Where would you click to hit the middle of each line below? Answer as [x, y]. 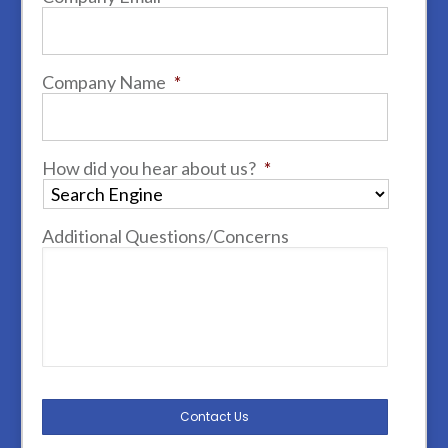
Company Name [103, 82]
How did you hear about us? [148, 168]
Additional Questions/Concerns [165, 236]
